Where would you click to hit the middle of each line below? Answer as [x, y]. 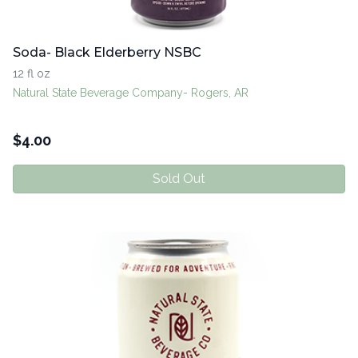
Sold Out [179, 179]
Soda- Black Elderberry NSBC [107, 53]
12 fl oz [32, 74]
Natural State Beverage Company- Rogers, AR [131, 93]
